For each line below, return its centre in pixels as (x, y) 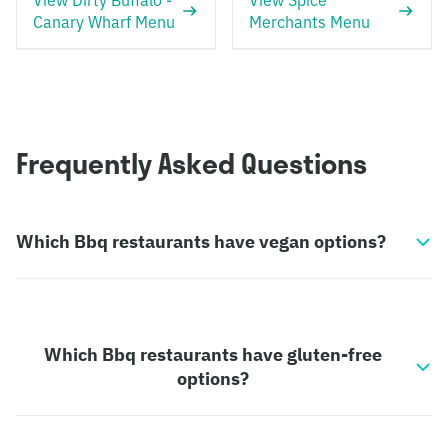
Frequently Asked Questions (191, 163)
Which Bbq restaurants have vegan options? (201, 241)
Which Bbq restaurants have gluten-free (212, 354)
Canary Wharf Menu (104, 22)
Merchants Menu (309, 22)
